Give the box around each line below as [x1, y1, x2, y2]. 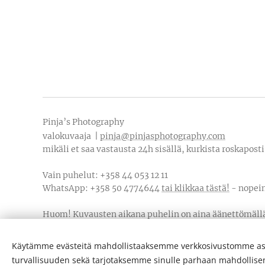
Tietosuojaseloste [44, 248, 117, 258]
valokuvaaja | [43, 131, 100, 141]
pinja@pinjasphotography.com [100, 131, 225, 141]
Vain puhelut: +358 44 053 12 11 [43, 170, 168, 180]
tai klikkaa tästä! [161, 183, 230, 193]
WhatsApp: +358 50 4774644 [43, 183, 161, 193]
